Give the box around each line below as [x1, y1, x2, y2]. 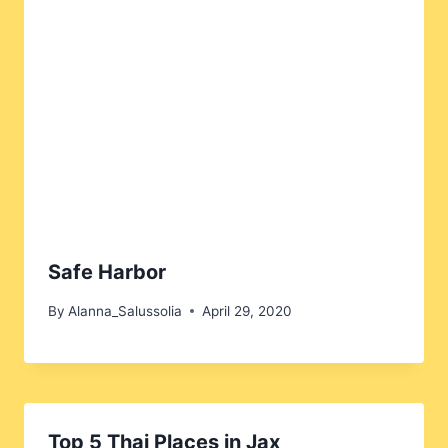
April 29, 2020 [202, 302, 293, 319]
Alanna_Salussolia [68, 302, 183, 319]
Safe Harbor [48, 260, 166, 285]
